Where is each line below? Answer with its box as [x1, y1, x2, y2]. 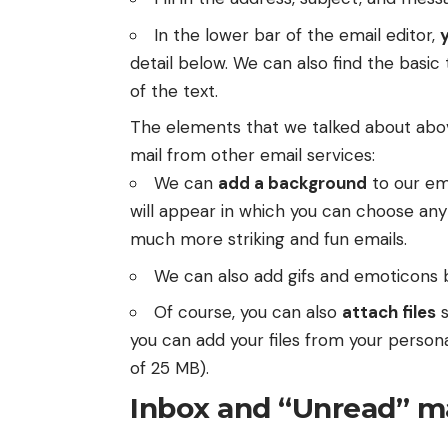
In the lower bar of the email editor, [154, 23, 440, 46]
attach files [342, 301, 436, 324]
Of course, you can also [154, 301, 342, 324]
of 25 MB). [130, 357, 209, 380]
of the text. [130, 79, 218, 102]
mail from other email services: [130, 144, 375, 167]
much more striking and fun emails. [130, 228, 407, 251]
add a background [218, 172, 367, 195]
